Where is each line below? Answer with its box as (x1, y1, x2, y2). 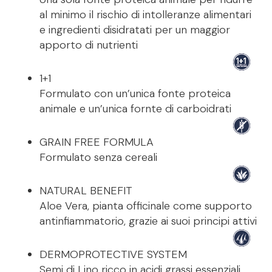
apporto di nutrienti (39, 38, 138, 53)
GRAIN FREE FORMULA (39, 135, 154, 150)
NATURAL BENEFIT (39, 183, 132, 199)
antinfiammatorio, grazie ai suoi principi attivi (39, 214, 257, 229)
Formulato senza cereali (39, 150, 157, 165)
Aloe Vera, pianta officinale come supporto (39, 199, 252, 214)
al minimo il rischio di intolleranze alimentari (39, 7, 251, 22)
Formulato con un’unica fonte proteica (39, 86, 231, 101)
